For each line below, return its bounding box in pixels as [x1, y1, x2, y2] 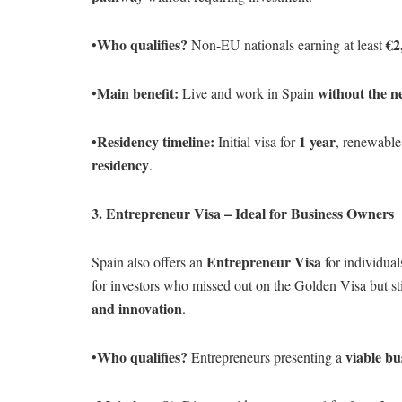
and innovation [92, 297, 182, 319]
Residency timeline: [97, 130, 214, 152]
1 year [299, 130, 336, 152]
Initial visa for [214, 131, 299, 151]
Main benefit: [97, 82, 179, 103]
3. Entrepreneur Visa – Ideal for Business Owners [92, 202, 394, 223]
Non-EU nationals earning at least [188, 34, 386, 54]
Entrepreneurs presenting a [188, 346, 345, 366]
